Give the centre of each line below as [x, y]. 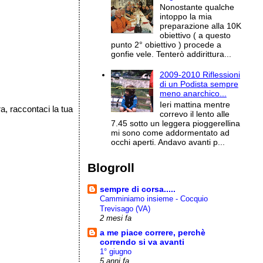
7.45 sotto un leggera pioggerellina [176, 124]
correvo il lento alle [194, 114]
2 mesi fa [116, 218]
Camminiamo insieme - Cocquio [154, 198]
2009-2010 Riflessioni [200, 75]
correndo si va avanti [142, 242]
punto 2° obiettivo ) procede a [166, 44]
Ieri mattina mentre [195, 105]
